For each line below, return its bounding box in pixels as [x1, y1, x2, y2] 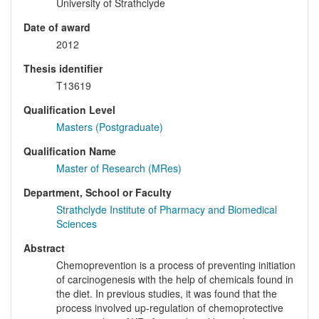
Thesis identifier [23, 61, 103, 76]
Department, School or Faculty [23, 185, 172, 200]
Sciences [56, 216, 97, 231]
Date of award [23, 20, 90, 35]
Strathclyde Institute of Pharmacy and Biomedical [56, 202, 277, 217]
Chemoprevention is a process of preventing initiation [56, 258, 296, 273]
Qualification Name [23, 144, 116, 159]
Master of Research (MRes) [56, 161, 182, 176]
